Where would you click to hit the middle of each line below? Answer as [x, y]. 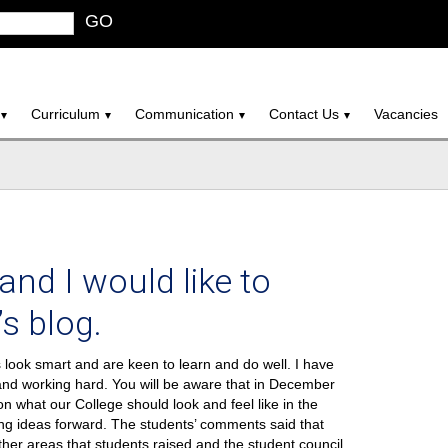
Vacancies [406, 114]
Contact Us [304, 114]
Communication [184, 114]
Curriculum [65, 114]
